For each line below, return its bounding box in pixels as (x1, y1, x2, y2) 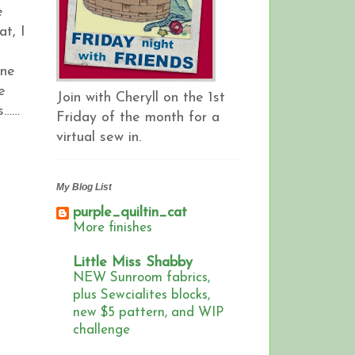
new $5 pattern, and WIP (73, 306, 223, 320)
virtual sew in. (56, 129, 141, 145)
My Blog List (56, 181, 112, 193)
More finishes (73, 221, 152, 235)
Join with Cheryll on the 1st (56, 90, 225, 105)
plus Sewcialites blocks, (73, 288, 210, 303)
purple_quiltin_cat (73, 205, 187, 221)
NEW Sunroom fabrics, (73, 271, 210, 285)
